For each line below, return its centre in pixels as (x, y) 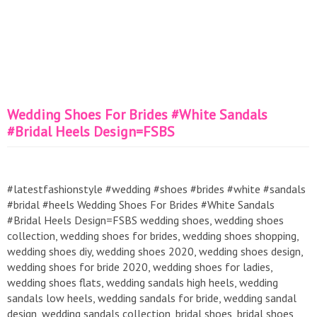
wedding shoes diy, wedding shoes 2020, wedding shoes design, (155, 251)
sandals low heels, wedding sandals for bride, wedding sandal (152, 298)
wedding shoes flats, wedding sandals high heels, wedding (143, 282)
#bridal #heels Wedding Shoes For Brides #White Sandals (141, 204)
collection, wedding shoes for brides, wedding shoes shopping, (153, 236)
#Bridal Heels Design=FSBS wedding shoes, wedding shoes (145, 220)
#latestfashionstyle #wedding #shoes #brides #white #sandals (156, 189)
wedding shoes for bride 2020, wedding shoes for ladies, (140, 267)
